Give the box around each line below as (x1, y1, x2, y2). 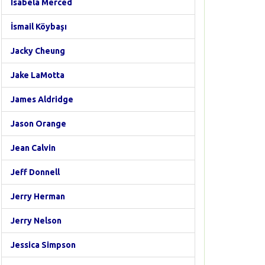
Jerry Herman (11, 192, 65, 201)
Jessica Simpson (11, 240, 76, 250)
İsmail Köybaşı (11, 22, 67, 31)
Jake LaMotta (11, 70, 64, 80)
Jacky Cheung (11, 46, 65, 56)
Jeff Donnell (11, 167, 60, 177)
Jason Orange (11, 119, 66, 128)
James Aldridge (11, 95, 73, 104)
